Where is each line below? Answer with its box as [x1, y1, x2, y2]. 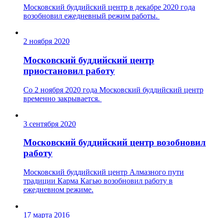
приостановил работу [23, 65, 115, 76]
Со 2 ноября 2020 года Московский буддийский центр [23, 85, 203, 94]
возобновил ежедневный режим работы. [23, 12, 160, 20]
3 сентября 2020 [23, 119, 76, 128]
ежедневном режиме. [23, 185, 93, 194]
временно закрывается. [23, 94, 102, 103]
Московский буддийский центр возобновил [23, 137, 206, 148]
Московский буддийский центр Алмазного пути [23, 168, 184, 177]
